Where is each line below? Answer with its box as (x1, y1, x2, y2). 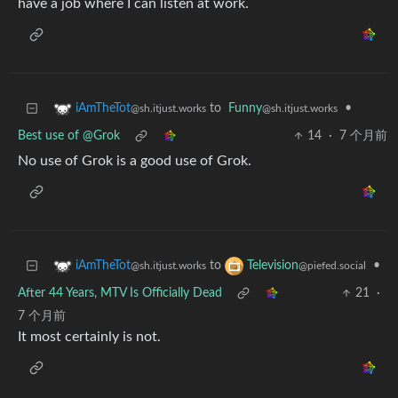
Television (247, 259, 298, 273)
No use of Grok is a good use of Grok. (18, 154, 251, 169)
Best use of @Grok (18, 130, 120, 143)
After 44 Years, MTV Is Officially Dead (18, 287, 222, 300)
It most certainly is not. (18, 330, 161, 345)
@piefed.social (298, 260, 366, 272)
